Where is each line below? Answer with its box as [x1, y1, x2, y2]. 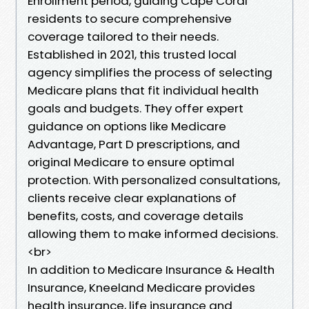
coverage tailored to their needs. [28, 28, 219, 45]
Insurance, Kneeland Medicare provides [28, 279, 255, 296]
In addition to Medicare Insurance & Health [28, 261, 275, 278]
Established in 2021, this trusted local [28, 46, 237, 63]
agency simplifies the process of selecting [28, 63, 272, 81]
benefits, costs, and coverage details [28, 207, 243, 224]
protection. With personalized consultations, [28, 171, 280, 188]
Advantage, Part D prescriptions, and [28, 135, 240, 152]
